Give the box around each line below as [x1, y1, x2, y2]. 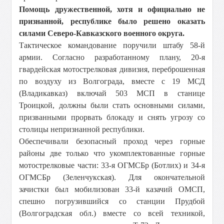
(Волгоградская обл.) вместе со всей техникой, [19, 209, 205, 217]
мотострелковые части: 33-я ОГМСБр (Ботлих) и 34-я [19, 161, 205, 169]
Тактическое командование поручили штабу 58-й [19, 41, 205, 49]
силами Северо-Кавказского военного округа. [19, 29, 185, 37]
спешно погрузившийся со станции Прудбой [19, 197, 205, 205]
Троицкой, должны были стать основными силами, [19, 101, 205, 109]
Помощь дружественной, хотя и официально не [19, 5, 205, 13]
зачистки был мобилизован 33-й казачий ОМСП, [19, 185, 205, 193]
